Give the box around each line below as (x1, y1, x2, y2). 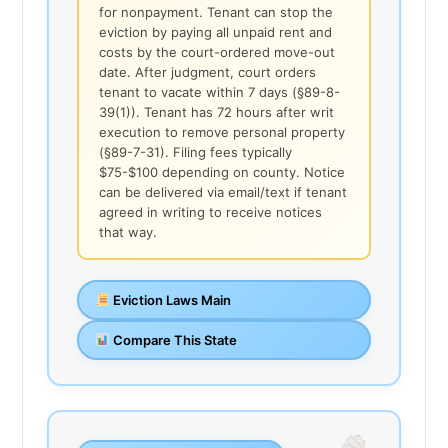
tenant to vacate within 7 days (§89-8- (99, 83, 340, 100)
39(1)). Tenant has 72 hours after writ (99, 103, 334, 120)
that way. (99, 223, 157, 240)
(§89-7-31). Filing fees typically (99, 143, 292, 160)
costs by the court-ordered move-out (99, 43, 335, 60)
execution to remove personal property (99, 123, 345, 140)
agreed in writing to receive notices (99, 203, 322, 220)
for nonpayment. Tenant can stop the (99, 3, 333, 20)
